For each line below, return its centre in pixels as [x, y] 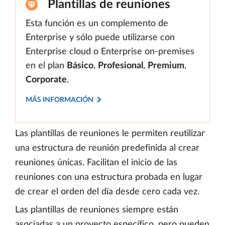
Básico [80, 66]
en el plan [46, 66]
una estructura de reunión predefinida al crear [107, 148]
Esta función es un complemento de [97, 24]
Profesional [121, 66]
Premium [166, 66]
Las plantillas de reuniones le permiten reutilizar [110, 134]
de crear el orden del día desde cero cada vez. [107, 192]
